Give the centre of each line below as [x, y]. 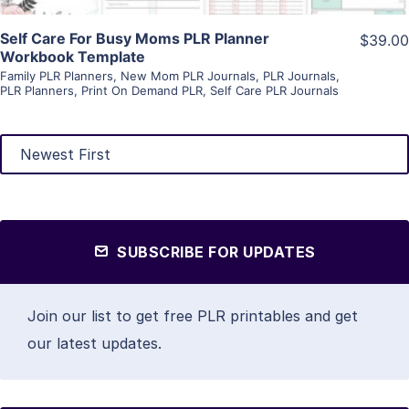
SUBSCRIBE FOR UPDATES [214, 252]
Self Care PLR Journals [274, 90]
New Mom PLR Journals [188, 75]
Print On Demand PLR [142, 90]
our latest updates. [94, 343]
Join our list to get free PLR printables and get [193, 315]
